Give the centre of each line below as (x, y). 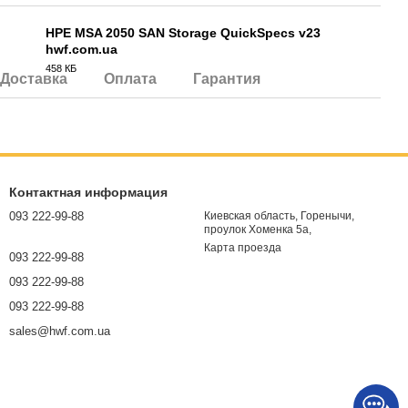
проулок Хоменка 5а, (258, 229)
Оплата (130, 79)
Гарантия (227, 79)
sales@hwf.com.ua (60, 331)
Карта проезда (243, 248)
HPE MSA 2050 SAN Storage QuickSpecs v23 (183, 33)
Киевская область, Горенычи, (279, 216)
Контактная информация (88, 192)
